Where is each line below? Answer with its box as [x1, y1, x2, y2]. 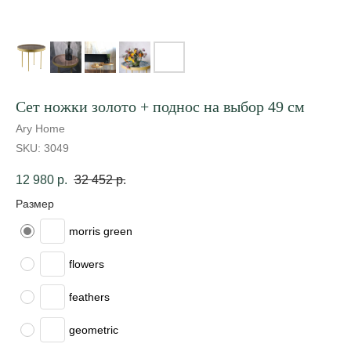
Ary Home [16, 122, 65, 135]
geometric [69, 324, 118, 337]
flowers [69, 258, 104, 271]
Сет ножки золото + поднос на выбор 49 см [16, 98, 305, 115]
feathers [69, 291, 110, 304]
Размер [16, 197, 54, 211]
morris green [69, 225, 132, 238]
